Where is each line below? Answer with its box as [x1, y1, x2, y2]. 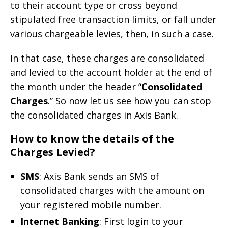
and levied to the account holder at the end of [10, 66, 212, 78]
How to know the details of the [10, 131, 174, 146]
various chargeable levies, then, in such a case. [10, 27, 214, 40]
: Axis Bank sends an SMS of [39, 169, 159, 182]
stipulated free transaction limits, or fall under [10, 13, 216, 25]
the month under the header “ [10, 80, 141, 93]
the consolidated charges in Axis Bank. [10, 108, 178, 121]
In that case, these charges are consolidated [10, 51, 204, 64]
